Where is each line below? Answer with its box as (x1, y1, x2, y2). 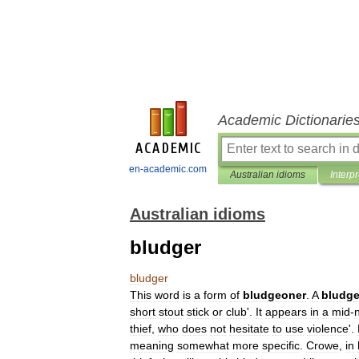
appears (265, 305, 307, 318)
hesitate (229, 322, 269, 335)
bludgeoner (243, 288, 306, 301)
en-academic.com (129, 163, 207, 175)
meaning (130, 339, 174, 352)
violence (307, 322, 349, 335)
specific (262, 339, 300, 352)
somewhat (177, 339, 229, 352)
